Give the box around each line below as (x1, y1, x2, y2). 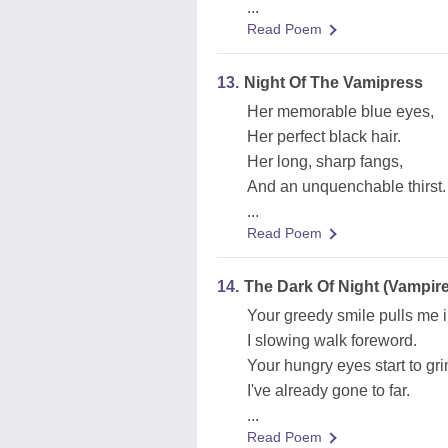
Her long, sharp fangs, (247, 153, 403, 170)
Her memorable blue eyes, (247, 103, 434, 120)
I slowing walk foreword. (247, 332, 417, 349)
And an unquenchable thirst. (247, 178, 446, 195)
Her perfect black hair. (247, 128, 401, 145)
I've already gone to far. (247, 382, 410, 399)
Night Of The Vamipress (244, 74, 423, 91)
